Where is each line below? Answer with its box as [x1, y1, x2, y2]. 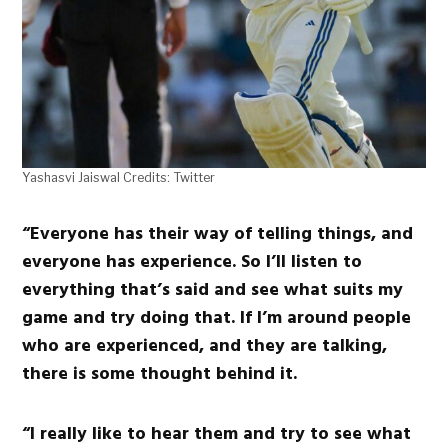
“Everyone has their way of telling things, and [22, 218, 414, 248]
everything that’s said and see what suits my [22, 274, 404, 304]
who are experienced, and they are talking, [22, 330, 388, 360]
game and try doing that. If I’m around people [22, 302, 412, 332]
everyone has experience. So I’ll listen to [22, 246, 363, 276]
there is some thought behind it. [22, 358, 298, 388]
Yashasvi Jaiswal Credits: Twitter [22, 169, 216, 185]
